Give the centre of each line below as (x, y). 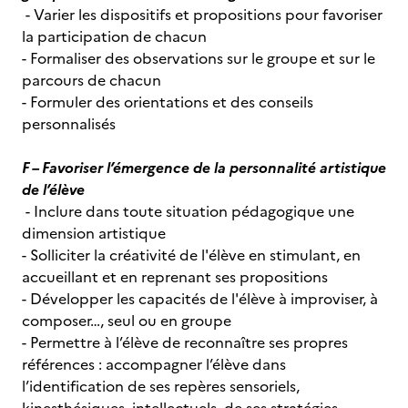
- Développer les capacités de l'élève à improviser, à (200, 299)
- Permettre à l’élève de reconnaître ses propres (185, 342)
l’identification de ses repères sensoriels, (161, 386)
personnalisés (69, 124)
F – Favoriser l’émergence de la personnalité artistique (204, 168)
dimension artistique (94, 233)
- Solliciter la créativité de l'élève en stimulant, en (191, 255)
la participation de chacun (114, 36)
